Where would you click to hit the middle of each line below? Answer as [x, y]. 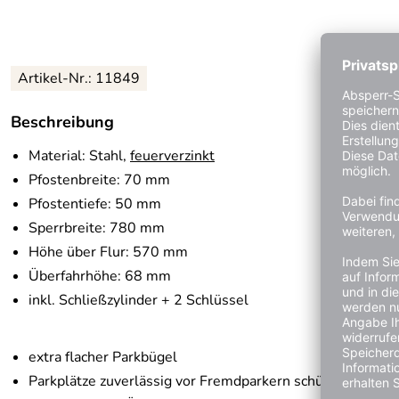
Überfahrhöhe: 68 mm [100, 277]
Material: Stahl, [79, 156]
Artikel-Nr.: [57, 79]
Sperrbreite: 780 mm [97, 228]
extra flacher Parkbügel [103, 358]
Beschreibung [62, 122]
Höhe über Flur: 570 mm [108, 252]
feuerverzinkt [172, 156]
